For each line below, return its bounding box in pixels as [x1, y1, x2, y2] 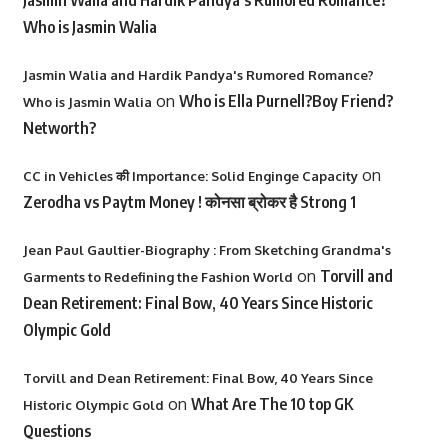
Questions [22, 421, 91, 441]
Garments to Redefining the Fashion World [22, 269, 293, 285]
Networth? [22, 118, 96, 138]
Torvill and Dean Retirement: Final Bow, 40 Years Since [22, 370, 373, 386]
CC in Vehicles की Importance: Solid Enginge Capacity [22, 168, 358, 184]
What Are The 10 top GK [190, 394, 353, 414]
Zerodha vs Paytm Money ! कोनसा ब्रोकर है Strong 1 [22, 192, 356, 212]
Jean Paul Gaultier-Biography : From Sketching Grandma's [22, 242, 391, 258]
